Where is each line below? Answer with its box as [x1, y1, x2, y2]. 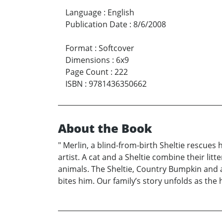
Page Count [65, 66, 109, 77]
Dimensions [65, 55, 110, 65]
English [108, 7, 134, 18]
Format [65, 43, 93, 54]
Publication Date [65, 19, 127, 30]
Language [65, 7, 102, 18]
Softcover [99, 43, 134, 54]
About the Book [58, 120, 152, 136]
